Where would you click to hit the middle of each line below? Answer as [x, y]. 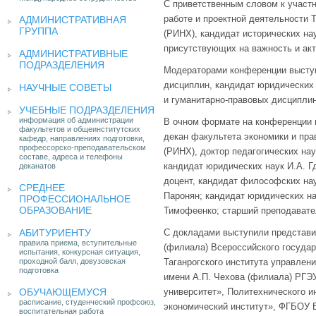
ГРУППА [38, 31]
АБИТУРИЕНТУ [55, 233]
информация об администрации [76, 120]
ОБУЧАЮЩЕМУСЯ [63, 292]
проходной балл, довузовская [72, 261]
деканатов [37, 166]
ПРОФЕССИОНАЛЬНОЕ [75, 199]
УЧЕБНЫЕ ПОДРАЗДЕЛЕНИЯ [87, 110]
